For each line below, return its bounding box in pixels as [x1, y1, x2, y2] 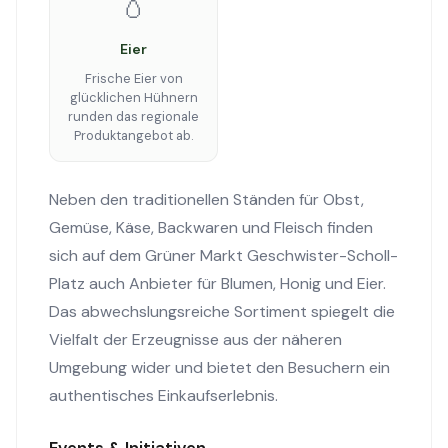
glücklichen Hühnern [69, 89, 198, 106]
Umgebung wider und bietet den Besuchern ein [49, 357, 390, 378]
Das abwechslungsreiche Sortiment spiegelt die [49, 301, 395, 322]
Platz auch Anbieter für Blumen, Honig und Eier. [49, 273, 386, 294]
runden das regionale [68, 108, 199, 125]
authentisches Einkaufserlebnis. [49, 385, 278, 406]
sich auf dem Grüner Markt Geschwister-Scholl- [49, 245, 398, 266]
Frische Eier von [84, 70, 183, 87]
